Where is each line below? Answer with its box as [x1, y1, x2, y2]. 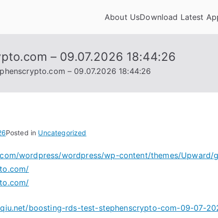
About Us [104, 12, 140, 22]
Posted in [5, 128, 38, 137]
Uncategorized [38, 128, 87, 137]
